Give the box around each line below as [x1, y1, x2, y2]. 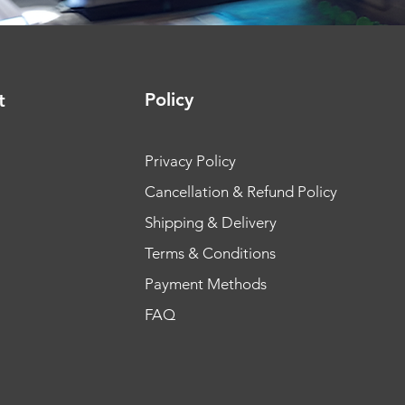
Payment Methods [144, 275, 270, 294]
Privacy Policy [144, 152, 236, 171]
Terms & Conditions [144, 244, 276, 263]
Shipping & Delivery [144, 213, 277, 232]
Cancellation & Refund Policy [144, 183, 337, 202]
